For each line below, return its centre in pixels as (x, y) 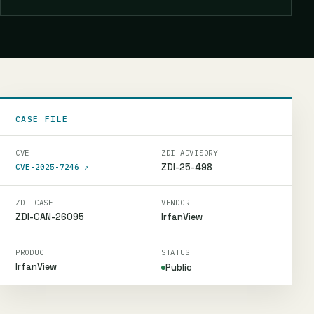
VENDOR (176, 203)
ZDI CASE (34, 203)
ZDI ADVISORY (190, 153)
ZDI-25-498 (187, 167)
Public (179, 267)
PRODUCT (32, 252)
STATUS (176, 252)
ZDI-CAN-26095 (50, 217)
